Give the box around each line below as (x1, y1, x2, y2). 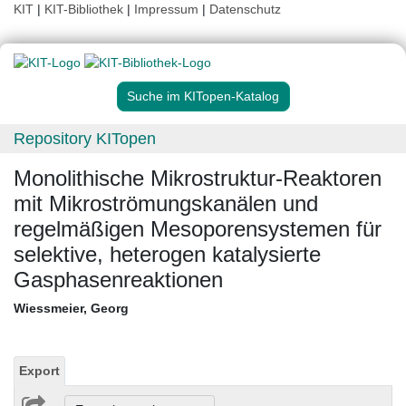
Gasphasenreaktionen (14, 267, 223, 293)
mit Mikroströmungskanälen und (14, 191, 318, 217)
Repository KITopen (14, 130, 156, 149)
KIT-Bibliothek (44, 2, 127, 16)
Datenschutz (209, 2, 281, 16)
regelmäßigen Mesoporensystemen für (14, 217, 382, 242)
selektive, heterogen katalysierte (14, 242, 321, 267)
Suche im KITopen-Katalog (127, 89, 279, 104)
